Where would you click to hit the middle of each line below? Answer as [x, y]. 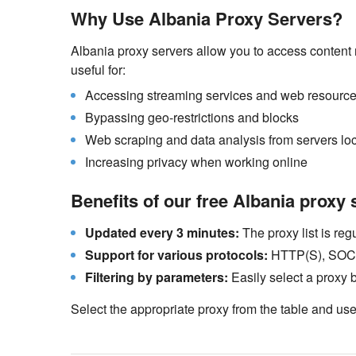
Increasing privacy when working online [196, 162]
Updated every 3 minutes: [162, 232]
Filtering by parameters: [157, 277]
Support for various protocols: [176, 255]
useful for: [98, 70]
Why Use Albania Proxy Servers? [207, 18]
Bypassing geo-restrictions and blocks [192, 117]
